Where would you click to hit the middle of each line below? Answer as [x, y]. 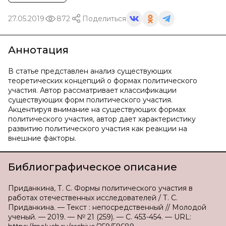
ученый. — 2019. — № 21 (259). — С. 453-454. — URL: [100, 217]
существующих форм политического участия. [90, 100]
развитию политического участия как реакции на [98, 129]
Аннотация [38, 50]
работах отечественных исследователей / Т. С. [93, 198]
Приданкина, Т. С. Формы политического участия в [100, 188]
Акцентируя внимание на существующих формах [97, 109]
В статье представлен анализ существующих [90, 71]
